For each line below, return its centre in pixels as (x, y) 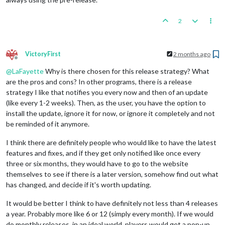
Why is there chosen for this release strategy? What (127, 71)
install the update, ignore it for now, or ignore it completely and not (110, 113)
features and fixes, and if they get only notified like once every (103, 153)
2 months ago (192, 54)
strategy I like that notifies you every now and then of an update (107, 92)
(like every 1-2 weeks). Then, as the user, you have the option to (106, 102)
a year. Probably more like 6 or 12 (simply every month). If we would (110, 213)
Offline (25, 61)
